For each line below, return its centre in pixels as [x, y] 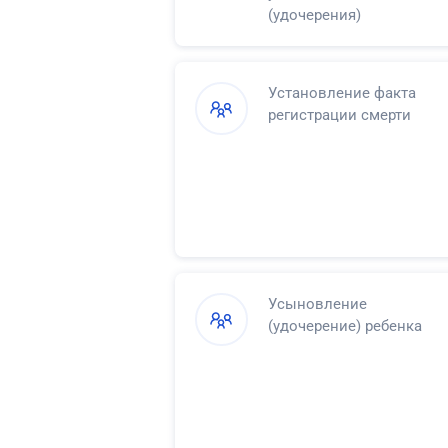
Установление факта [342, 92]
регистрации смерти [339, 114]
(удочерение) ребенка [345, 325]
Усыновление [317, 303]
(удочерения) [314, 14]
